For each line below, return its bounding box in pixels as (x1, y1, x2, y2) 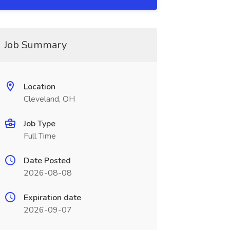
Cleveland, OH (23, 93, 75, 105)
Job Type (23, 118, 55, 129)
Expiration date (23, 192, 81, 203)
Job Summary (4, 38, 67, 52)
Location (23, 81, 55, 92)
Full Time (23, 130, 56, 142)
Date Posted (23, 155, 71, 166)
